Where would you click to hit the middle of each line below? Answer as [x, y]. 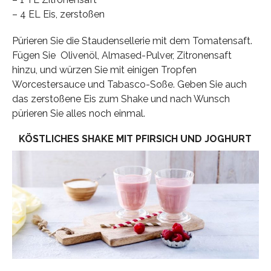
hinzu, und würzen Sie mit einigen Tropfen [104, 70]
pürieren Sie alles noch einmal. [78, 113]
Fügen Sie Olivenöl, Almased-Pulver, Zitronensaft [122, 55]
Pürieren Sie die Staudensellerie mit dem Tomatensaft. [132, 41]
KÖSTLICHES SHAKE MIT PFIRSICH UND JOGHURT [135, 139]
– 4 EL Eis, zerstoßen [58, 14]
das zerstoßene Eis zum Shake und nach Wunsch [121, 99]
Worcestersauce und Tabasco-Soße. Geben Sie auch [129, 84]
